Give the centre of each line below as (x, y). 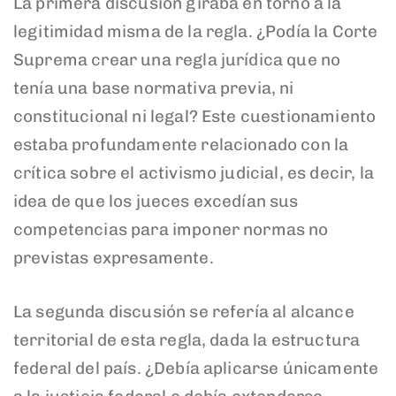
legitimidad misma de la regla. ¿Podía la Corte (196, 32)
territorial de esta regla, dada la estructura (187, 339)
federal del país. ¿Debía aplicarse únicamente (196, 368)
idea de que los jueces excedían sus (156, 202)
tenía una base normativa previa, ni (154, 88)
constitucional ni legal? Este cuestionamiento (195, 117)
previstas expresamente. (114, 258)
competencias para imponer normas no (171, 230)
